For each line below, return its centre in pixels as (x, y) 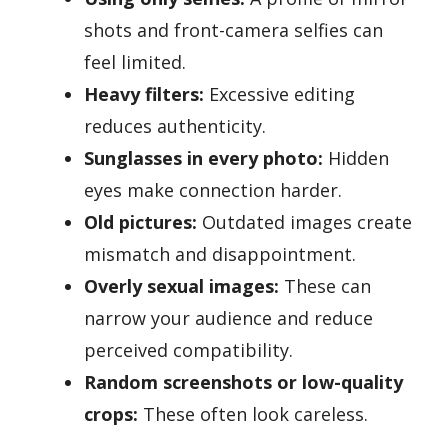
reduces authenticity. (175, 126)
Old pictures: (140, 222)
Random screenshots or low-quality (243, 382)
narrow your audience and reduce (228, 318)
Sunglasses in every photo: (203, 158)
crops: (111, 414)
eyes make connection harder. (213, 190)
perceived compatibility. (188, 350)
